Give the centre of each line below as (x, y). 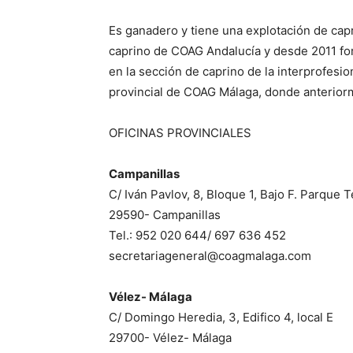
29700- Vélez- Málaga (170, 337)
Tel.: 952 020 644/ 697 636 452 (197, 235)
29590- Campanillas (165, 214)
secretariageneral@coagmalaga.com (210, 255)
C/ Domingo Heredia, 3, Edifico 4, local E (221, 317)
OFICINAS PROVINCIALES (180, 132)
